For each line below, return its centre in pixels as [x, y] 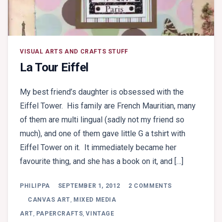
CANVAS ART [49, 200]
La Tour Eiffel [54, 68]
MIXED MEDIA [95, 200]
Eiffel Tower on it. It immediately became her [98, 148]
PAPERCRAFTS [59, 214]
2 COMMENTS [150, 186]
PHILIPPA [35, 186]
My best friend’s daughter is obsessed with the [102, 92]
